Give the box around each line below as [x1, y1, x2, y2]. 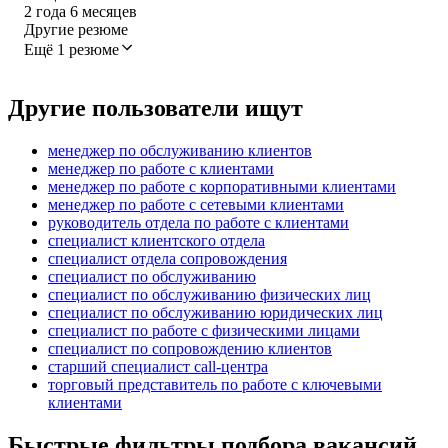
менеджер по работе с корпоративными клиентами [48, 177, 396, 195]
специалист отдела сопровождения [48, 249, 287, 267]
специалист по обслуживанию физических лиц [48, 285, 371, 303]
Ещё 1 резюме [24, 40, 119, 58]
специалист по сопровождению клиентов [48, 339, 332, 357]
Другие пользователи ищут [8, 94, 303, 121]
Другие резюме [24, 20, 128, 38]
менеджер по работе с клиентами [48, 159, 274, 177]
